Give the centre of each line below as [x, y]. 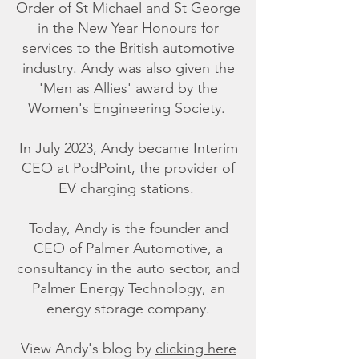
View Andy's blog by [88, 349]
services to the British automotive [128, 48]
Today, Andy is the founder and [128, 228]
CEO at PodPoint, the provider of [128, 168]
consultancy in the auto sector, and [128, 268]
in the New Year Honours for [128, 28]
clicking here [196, 349]
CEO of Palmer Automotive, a [128, 248]
